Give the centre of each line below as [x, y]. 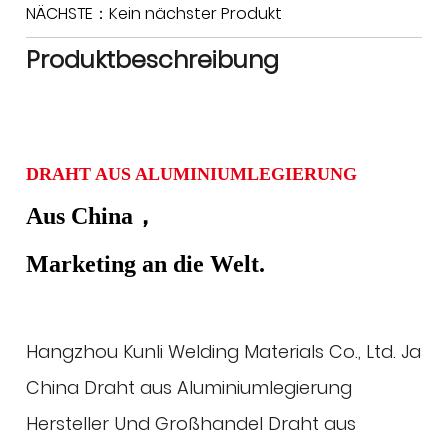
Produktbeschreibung [153, 60]
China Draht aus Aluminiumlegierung [189, 388]
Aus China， [92, 216]
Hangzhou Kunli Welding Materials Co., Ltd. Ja [224, 352]
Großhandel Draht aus [256, 424]
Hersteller [68, 424]
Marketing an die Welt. [146, 264]
